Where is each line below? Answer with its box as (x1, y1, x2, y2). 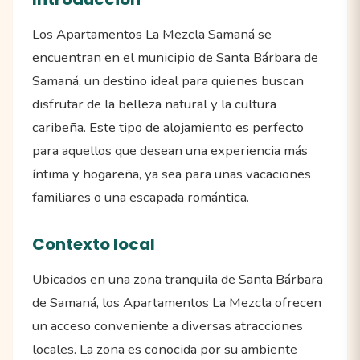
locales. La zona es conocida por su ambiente (32, 339, 297, 358)
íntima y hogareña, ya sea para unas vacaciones (32, 164, 311, 183)
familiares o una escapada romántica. (32, 187, 249, 207)
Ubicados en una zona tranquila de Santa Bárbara (32, 269, 323, 288)
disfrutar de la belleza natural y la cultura (32, 94, 276, 113)
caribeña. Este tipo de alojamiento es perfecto (32, 117, 304, 137)
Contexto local (32, 232, 155, 256)
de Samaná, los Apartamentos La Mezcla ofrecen (32, 292, 321, 312)
